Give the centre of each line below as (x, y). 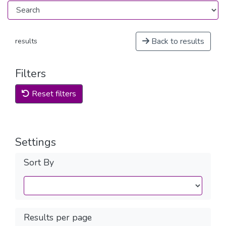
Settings (36, 142)
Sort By (39, 162)
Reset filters (53, 94)
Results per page (58, 217)
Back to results (177, 41)
